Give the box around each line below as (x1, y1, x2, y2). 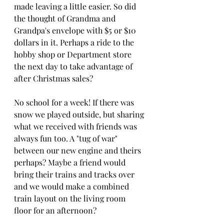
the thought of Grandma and (14, 13, 117, 24)
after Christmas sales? (14, 73, 93, 84)
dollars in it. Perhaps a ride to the (14, 37, 136, 48)
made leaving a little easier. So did (14, 1, 138, 12)
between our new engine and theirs (14, 145, 143, 156)
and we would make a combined (14, 181, 131, 192)
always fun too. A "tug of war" (14, 133, 119, 144)
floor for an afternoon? (14, 205, 96, 216)
